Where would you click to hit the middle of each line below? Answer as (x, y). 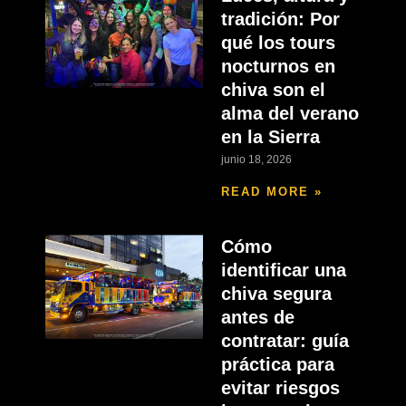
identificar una (283, 271)
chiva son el (273, 90)
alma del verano (290, 114)
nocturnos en (278, 67)
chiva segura (276, 294)
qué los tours (278, 43)
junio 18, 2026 (256, 160)
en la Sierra (270, 137)
